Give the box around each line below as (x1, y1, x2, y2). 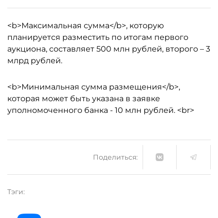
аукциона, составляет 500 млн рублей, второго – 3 (7, 44, 210, 54)
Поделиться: (93, 152, 138, 162)
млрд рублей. (7, 56, 62, 65)
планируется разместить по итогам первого (7, 33, 188, 42)
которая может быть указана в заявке (7, 94, 160, 103)
